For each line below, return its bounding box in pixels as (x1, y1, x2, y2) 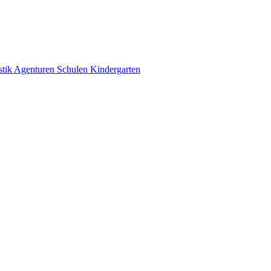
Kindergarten (90, 64, 140, 74)
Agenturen (14, 64, 57, 74)
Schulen (57, 64, 90, 74)
